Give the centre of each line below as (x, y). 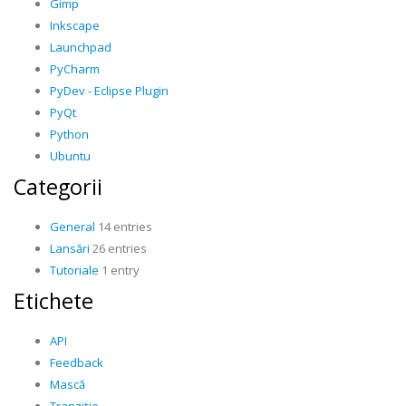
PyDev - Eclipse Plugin (109, 91)
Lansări (70, 248)
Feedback (77, 362)
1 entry (119, 270)
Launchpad (81, 47)
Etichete (53, 301)
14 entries (124, 227)
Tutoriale (74, 270)
